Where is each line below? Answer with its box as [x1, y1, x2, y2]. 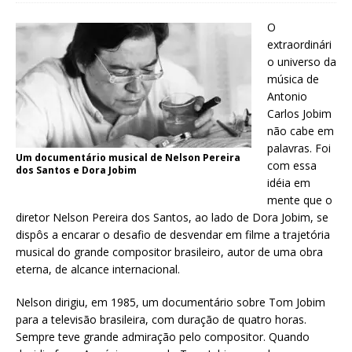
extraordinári [267, 36, 332, 52]
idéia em [267, 174, 310, 190]
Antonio [267, 88, 307, 104]
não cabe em [267, 123, 334, 138]
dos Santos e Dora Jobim [16, 163, 137, 177]
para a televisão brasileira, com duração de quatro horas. [16, 311, 306, 327]
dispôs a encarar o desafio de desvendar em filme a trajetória [16, 226, 330, 242]
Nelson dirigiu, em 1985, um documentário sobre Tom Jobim [16, 294, 325, 310]
